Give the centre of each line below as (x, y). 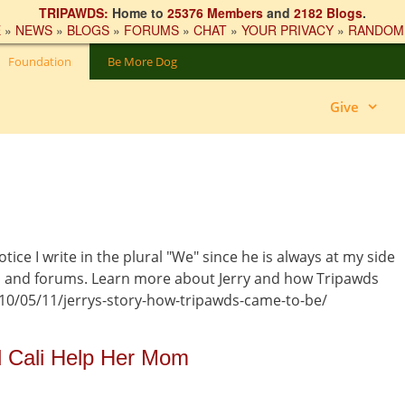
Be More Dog (142, 61)
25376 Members (215, 13)
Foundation (40, 61)
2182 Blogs (328, 13)
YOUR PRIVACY (287, 30)
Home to (138, 13)
